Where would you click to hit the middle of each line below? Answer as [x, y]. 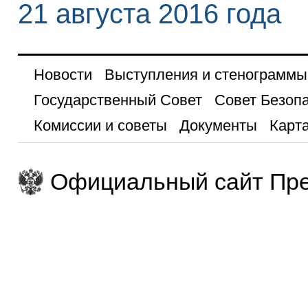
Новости [63, 75]
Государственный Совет [118, 100]
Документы [218, 126]
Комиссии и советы [100, 126]
